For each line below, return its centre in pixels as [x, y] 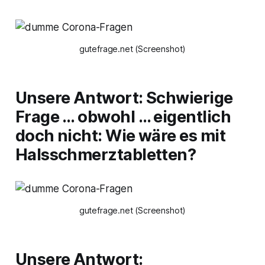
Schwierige [190, 98]
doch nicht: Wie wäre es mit [120, 136]
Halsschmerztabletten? [106, 155]
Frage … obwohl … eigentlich [123, 117]
